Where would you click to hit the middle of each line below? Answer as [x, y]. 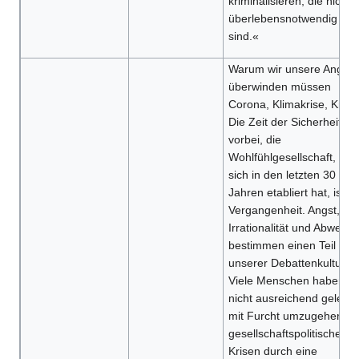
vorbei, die [254, 140]
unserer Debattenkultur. [288, 263]
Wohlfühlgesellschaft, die [291, 157]
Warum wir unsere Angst [290, 69]
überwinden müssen [279, 87]
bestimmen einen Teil [282, 246]
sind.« [243, 36]
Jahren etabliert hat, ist [286, 193]
